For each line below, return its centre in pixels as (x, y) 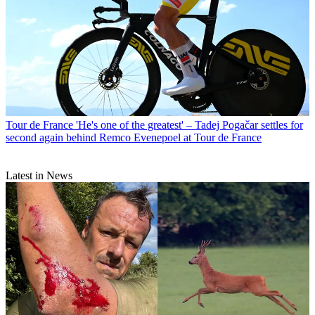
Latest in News (39, 175)
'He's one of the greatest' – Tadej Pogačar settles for (189, 124)
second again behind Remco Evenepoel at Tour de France (134, 137)
